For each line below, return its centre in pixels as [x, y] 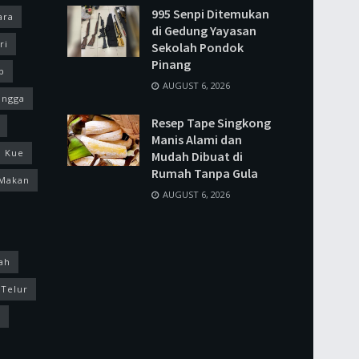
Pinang [171, 64]
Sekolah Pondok [197, 47]
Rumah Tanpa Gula [204, 173]
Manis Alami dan [196, 139]
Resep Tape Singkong [211, 122]
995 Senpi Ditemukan [210, 13]
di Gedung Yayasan [204, 30]
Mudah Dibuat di [197, 156]
